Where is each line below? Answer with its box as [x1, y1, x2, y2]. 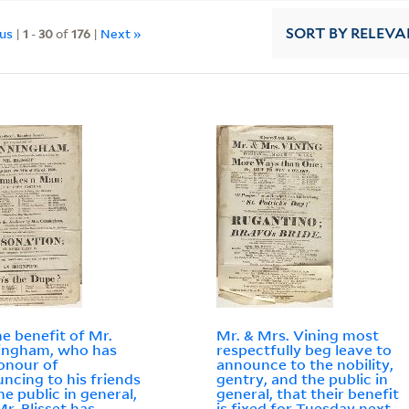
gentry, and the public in [216, 370, 389, 389]
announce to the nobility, [216, 355, 394, 374]
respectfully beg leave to [216, 341, 393, 360]
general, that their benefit [216, 384, 400, 404]
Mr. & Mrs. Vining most [216, 326, 380, 345]
